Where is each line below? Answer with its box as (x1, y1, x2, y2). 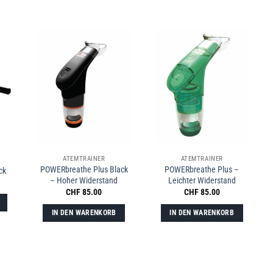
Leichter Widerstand (168, 175, 236, 186)
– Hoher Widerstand (50, 175, 118, 186)
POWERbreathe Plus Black (40, 164, 128, 175)
